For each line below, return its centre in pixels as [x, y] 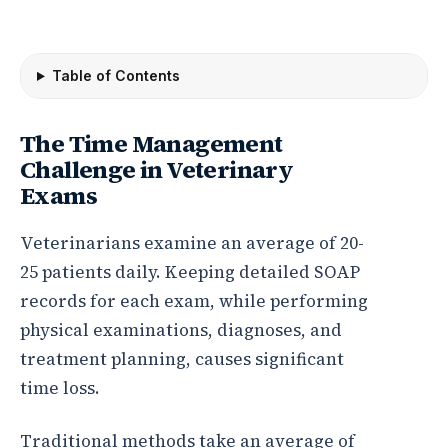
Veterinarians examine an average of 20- [192, 243]
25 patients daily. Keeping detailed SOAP [190, 272]
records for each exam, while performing [194, 301]
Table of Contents [115, 75]
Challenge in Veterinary [157, 169]
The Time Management [151, 143]
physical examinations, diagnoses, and [181, 330]
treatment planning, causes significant [182, 359]
